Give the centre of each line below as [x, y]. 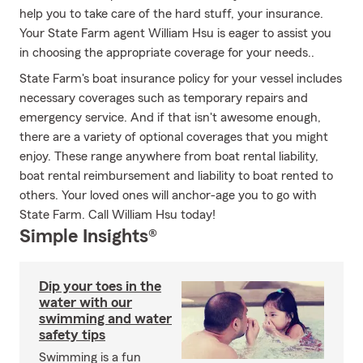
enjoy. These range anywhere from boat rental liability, [169, 156]
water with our [85, 302]
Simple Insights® [88, 237]
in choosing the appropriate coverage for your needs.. [167, 53]
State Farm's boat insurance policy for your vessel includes [181, 79]
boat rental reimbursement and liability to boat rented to [176, 176]
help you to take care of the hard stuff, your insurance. [171, 14]
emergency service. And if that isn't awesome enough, [170, 117]
